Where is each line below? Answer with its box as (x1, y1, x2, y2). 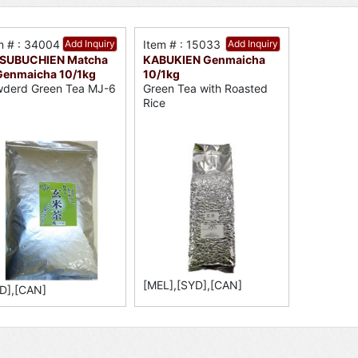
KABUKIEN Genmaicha (143, 53, 266, 66)
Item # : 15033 (143, 38, 221, 51)
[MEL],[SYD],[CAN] (143, 278, 243, 292)
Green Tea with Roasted (143, 82, 268, 96)
